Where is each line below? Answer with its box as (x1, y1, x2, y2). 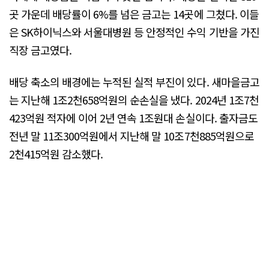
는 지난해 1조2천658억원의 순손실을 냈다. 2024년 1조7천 (9, 92, 259, 108)
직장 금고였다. (9, 41, 72, 58)
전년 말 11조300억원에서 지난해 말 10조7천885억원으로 (9, 128, 254, 144)
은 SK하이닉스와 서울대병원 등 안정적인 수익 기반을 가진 (9, 23, 259, 40)
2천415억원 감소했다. (9, 146, 103, 162)
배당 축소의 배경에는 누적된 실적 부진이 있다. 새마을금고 (9, 74, 259, 90)
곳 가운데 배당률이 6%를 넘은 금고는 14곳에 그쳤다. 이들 (9, 5, 259, 22)
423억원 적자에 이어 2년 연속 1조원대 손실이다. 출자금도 (9, 110, 258, 126)
